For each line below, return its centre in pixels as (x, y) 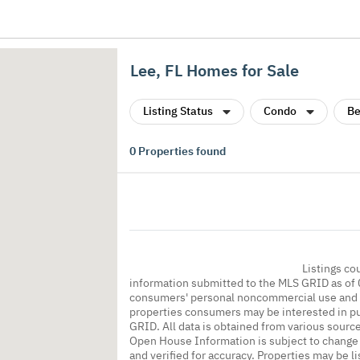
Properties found (181, 151)
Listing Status (178, 111)
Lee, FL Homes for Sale (215, 70)
